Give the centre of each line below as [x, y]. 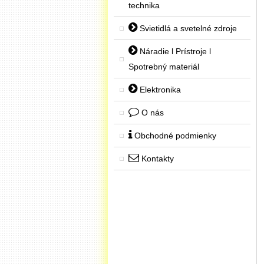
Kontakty [156, 159]
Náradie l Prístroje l [174, 51]
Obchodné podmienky [174, 136]
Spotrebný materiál [164, 67]
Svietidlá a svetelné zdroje [187, 28]
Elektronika [159, 90]
